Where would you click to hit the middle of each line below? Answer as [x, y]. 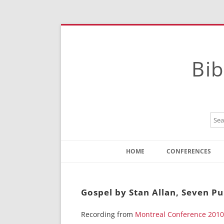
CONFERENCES [189, 151]
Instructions [149, 184]
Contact [143, 169]
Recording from [108, 214]
